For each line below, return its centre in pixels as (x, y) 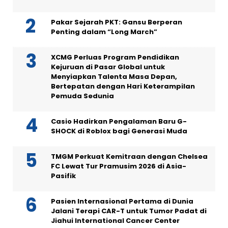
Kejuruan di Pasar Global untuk (108, 67)
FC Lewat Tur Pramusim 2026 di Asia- (119, 166)
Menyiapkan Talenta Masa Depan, (114, 76)
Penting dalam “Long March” (104, 32)
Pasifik (63, 176)
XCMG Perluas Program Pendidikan (115, 57)
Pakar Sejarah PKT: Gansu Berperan (117, 22)
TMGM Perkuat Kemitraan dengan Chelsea (129, 156)
